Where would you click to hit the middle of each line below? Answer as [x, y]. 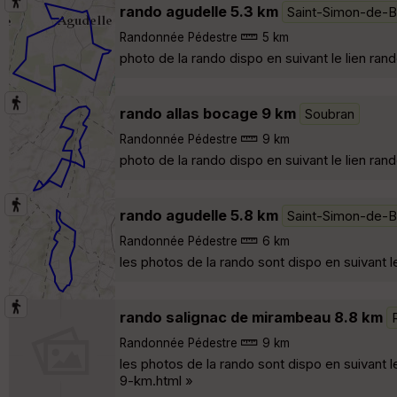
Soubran [330, 113]
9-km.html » [156, 380]
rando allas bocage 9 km [208, 113]
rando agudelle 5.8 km [199, 215]
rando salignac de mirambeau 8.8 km [251, 317]
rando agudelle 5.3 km [199, 11]
